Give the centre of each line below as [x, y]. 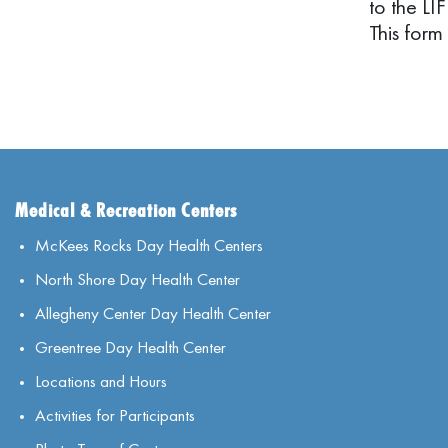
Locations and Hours [101, 381]
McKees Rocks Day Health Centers [149, 245]
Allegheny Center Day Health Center [153, 313]
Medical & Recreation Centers [126, 210]
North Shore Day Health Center [137, 279]
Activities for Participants [115, 415]
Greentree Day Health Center [130, 347]
